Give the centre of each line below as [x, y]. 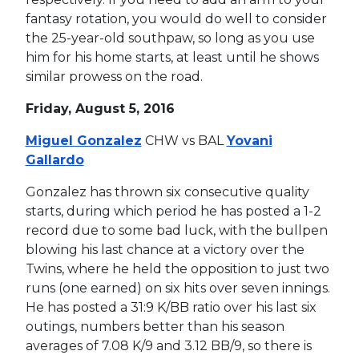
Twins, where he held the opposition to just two [177, 268]
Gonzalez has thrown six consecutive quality [167, 192]
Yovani [249, 140]
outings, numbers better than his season [155, 326]
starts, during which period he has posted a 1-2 [173, 211]
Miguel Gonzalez [83, 140]
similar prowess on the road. [114, 76]
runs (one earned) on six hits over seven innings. [177, 288]
